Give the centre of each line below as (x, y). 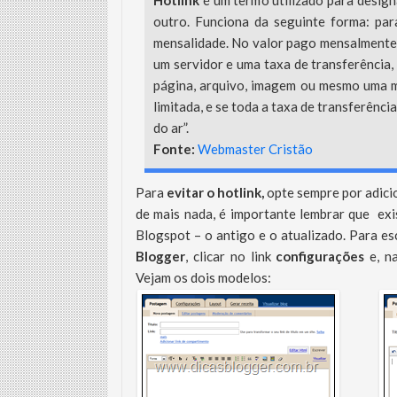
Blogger (160, 256)
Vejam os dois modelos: (203, 277)
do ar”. (171, 128)
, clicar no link (231, 256)
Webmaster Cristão (255, 149)
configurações (320, 256)
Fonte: (175, 149)
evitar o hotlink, (215, 192)
